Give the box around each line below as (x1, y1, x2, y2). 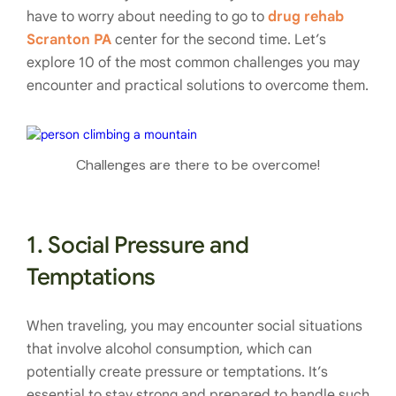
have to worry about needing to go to (27, 8, 268, 27)
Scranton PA (27, 31, 111, 49)
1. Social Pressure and (27, 231, 249, 260)
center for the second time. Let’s (111, 31, 326, 49)
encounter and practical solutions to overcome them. (27, 77, 369, 95)
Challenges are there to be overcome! (76, 156, 320, 175)
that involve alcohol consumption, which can (27, 340, 312, 359)
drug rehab (268, 8, 344, 27)
